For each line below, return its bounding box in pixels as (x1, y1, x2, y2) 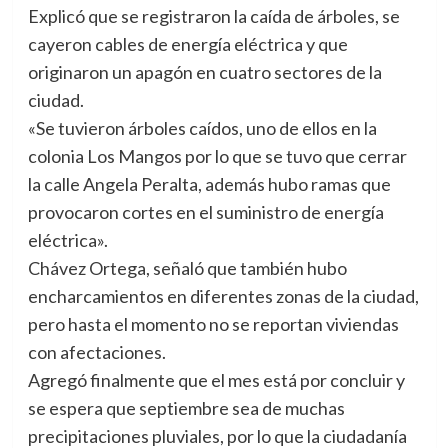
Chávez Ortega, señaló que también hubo (27, 257, 347, 280)
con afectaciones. (27, 341, 166, 364)
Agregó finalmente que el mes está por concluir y (27, 369, 405, 392)
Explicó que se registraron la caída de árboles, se (27, 5, 400, 28)
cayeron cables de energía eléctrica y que (27, 33, 348, 56)
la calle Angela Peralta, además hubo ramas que (27, 173, 391, 196)
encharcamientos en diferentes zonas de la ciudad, (27, 285, 419, 308)
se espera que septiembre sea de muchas (27, 397, 345, 420)
